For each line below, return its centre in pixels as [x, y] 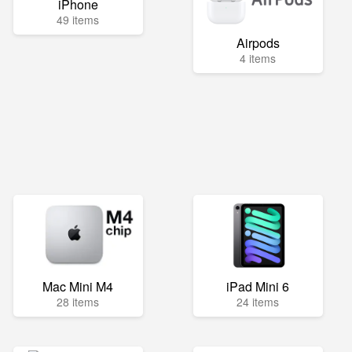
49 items [78, 20]
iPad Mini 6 [258, 286]
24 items [258, 302]
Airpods [258, 43]
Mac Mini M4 [78, 286]
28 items [78, 302]
